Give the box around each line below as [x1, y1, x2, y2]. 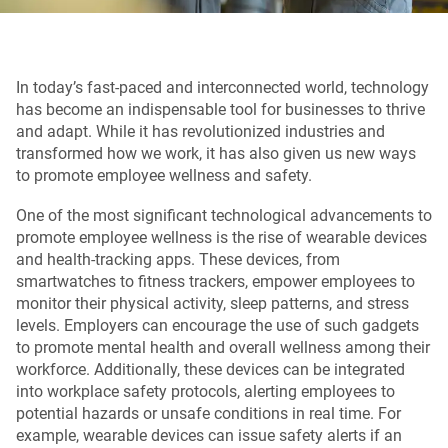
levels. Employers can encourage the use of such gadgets [16, 315, 419, 335]
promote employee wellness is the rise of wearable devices [16, 227, 427, 247]
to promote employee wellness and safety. [16, 165, 312, 185]
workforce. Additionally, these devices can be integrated [16, 359, 405, 379]
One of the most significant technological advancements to [16, 205, 432, 225]
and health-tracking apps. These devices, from [16, 249, 340, 269]
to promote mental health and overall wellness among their [16, 337, 430, 357]
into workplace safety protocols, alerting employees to [16, 381, 395, 401]
